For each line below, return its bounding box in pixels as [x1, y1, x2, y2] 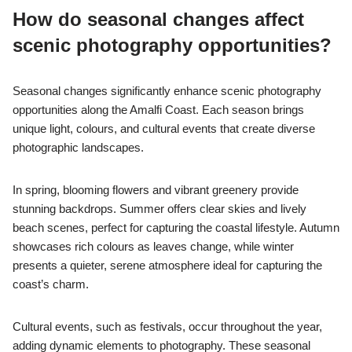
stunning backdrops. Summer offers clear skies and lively [13, 202, 306, 216]
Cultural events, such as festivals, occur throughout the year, [13, 320, 322, 334]
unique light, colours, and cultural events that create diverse [13, 122, 315, 136]
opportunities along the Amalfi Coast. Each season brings [13, 103, 304, 117]
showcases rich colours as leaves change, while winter [13, 240, 294, 254]
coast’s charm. [13, 277, 89, 291]
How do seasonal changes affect [13, 9, 304, 31]
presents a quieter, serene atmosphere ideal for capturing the [13, 258, 322, 273]
